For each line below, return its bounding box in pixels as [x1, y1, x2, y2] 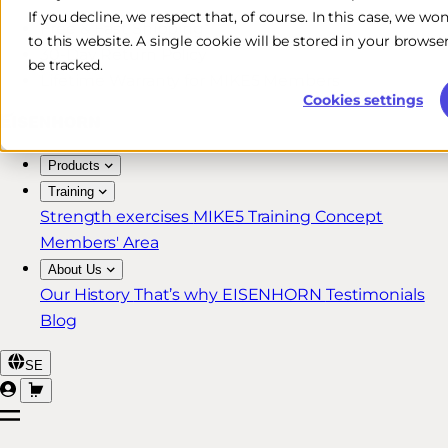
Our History [40, 285, 134, 304]
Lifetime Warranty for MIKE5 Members [40, 71, 340, 90]
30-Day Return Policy [40, 45, 208, 64]
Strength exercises [40, 207, 194, 226]
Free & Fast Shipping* [40, 19, 210, 38]
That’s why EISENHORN [133, 285, 326, 304]
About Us [48, 262, 102, 277]
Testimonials [325, 285, 425, 304]
